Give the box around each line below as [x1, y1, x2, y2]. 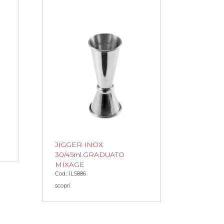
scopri [55, 181, 70, 189]
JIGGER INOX [55, 140, 103, 148]
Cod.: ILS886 [55, 169, 86, 177]
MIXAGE [55, 160, 84, 168]
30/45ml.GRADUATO [55, 150, 124, 158]
